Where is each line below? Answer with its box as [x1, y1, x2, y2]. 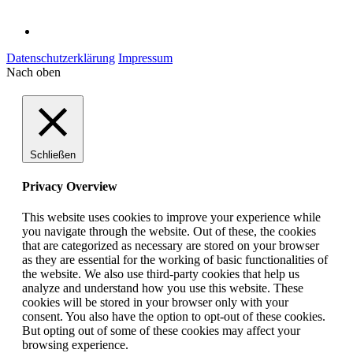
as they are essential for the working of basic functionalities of [22, 253, 328, 267]
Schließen [30, 148, 76, 161]
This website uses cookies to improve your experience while [22, 210, 321, 225]
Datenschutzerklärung [6, 50, 115, 65]
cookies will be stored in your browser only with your [22, 295, 288, 310]
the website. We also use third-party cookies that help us [22, 267, 299, 281]
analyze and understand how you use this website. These [22, 281, 303, 295]
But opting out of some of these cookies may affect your [22, 324, 300, 338]
